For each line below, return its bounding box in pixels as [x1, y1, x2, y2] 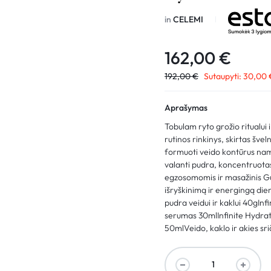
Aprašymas [165, 102, 208, 113]
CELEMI [173, 14, 204, 25]
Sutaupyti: [204, 70, 242, 82]
